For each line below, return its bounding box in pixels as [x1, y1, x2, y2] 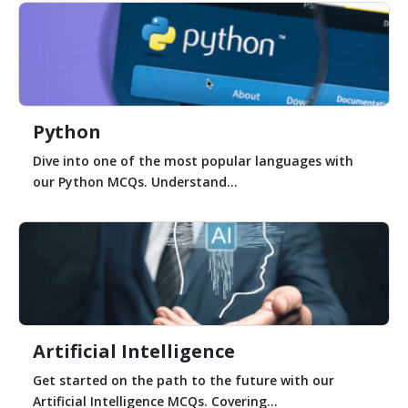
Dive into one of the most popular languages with [33, 151, 353, 169]
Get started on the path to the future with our [33, 371, 334, 389]
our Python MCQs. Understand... [33, 172, 238, 190]
